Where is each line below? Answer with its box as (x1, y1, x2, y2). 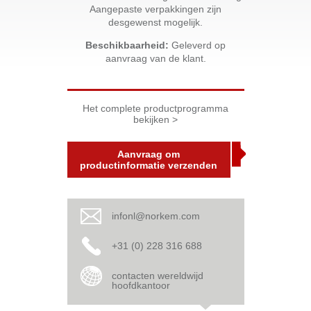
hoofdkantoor (111, 280, 170, 291)
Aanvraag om (117, 149, 180, 160)
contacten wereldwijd (111, 270, 203, 281)
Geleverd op (169, 40, 226, 51)
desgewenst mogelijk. (108, 17, 203, 28)
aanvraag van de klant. (105, 53, 206, 64)
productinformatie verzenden (80, 160, 217, 171)
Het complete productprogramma (83, 103, 228, 114)
